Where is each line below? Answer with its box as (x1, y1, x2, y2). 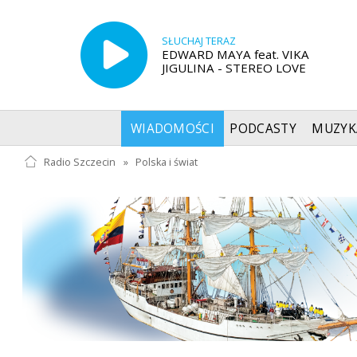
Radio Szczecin (43, 155, 116, 169)
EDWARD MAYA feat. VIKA (161, 45, 309, 62)
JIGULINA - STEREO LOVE (161, 59, 306, 76)
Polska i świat (135, 155, 198, 169)
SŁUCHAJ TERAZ (161, 33, 236, 48)
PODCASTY (229, 120, 296, 137)
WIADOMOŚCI (130, 120, 215, 137)
